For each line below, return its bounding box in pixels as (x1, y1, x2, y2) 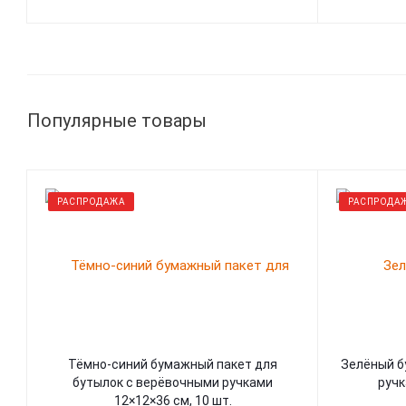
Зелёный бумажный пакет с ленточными (340, 357, 397, 372)
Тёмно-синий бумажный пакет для (68, 357, 277, 372)
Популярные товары (27, 110, 207, 131)
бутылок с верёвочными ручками (72, 375, 273, 390)
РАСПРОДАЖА (57, 197, 125, 207)
